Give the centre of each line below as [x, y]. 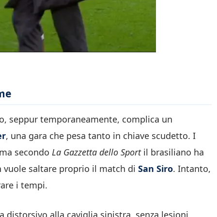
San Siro [154, 169]
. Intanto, [192, 169]
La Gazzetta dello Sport [96, 152]
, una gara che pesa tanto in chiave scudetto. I [101, 136]
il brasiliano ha [172, 152]
